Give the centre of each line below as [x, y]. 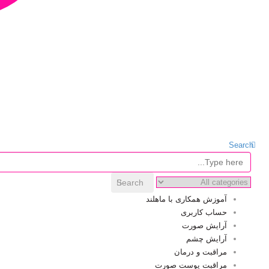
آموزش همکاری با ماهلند [186, 199]
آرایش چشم [207, 239]
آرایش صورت [204, 226]
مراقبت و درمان [201, 252]
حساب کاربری [204, 213]
